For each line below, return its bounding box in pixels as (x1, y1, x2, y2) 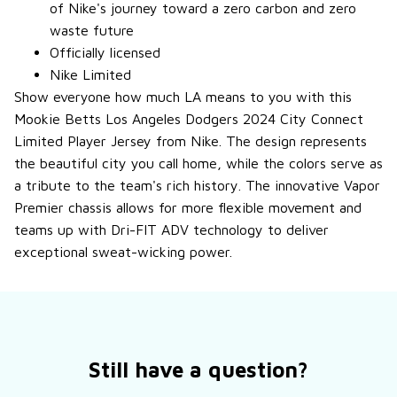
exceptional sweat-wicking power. (14, 243, 232, 260)
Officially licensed (50, 43, 160, 60)
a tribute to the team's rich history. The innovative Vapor (14, 176, 380, 193)
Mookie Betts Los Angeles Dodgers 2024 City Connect (14, 110, 363, 127)
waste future (50, 21, 134, 38)
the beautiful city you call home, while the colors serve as (14, 154, 383, 171)
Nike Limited (50, 66, 131, 82)
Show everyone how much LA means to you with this (14, 88, 352, 105)
